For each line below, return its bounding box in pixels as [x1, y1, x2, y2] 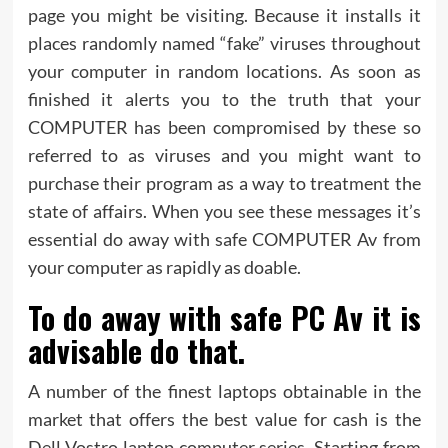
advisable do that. [27, 327, 245, 373]
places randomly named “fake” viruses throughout [27, 31, 421, 54]
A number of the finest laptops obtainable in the [27, 379, 421, 402]
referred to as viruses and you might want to [27, 143, 421, 166]
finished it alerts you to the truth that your [27, 87, 421, 110]
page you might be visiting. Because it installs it [27, 3, 421, 26]
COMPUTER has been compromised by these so [27, 115, 421, 138]
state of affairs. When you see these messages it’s [27, 199, 421, 222]
